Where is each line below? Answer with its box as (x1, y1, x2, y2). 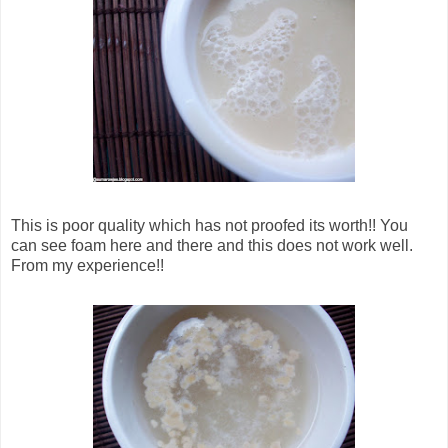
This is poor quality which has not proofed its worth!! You (11, 217, 408, 235)
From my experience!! (11, 257, 164, 275)
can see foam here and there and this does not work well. (11, 237, 413, 255)
